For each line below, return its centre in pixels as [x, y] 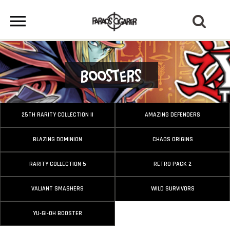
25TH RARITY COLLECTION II [57, 115]
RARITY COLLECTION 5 [57, 164]
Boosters [111, 75]
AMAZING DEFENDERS [172, 115]
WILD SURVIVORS [172, 189]
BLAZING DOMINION [57, 139]
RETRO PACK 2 [172, 164]
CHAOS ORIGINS [172, 139]
